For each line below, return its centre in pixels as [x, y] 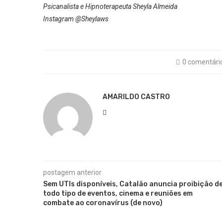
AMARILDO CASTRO [136, 97]
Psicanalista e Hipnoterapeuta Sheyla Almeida [110, 6]
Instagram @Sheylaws [76, 19]
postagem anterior [72, 172]
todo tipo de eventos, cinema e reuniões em [118, 194]
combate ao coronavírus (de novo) [103, 203]
